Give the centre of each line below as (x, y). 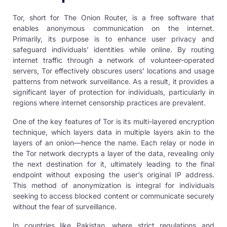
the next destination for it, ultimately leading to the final (113, 164)
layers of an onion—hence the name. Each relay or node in (113, 142)
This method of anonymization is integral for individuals (113, 185)
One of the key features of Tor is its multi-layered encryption (113, 121)
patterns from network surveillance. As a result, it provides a (113, 81)
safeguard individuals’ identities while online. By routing (113, 49)
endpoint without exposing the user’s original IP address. (113, 174)
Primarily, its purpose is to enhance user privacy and (113, 39)
